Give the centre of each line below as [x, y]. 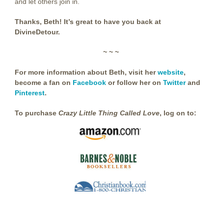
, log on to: [178, 113]
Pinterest [30, 93]
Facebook [89, 83]
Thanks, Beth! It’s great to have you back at [88, 22]
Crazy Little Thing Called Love [109, 113]
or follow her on [135, 83]
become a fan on [44, 83]
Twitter [174, 83]
